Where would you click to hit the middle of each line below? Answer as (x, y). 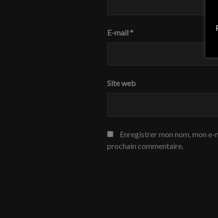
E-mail (118, 32)
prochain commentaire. (145, 145)
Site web (121, 83)
